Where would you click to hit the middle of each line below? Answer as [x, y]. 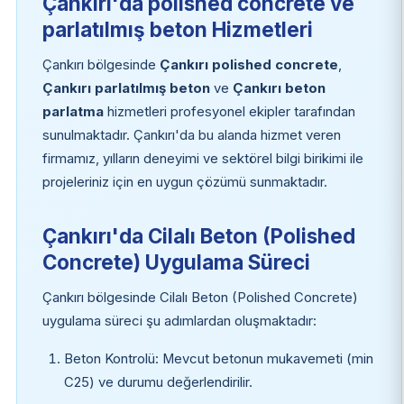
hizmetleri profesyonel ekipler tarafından [229, 111]
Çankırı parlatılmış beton [126, 88]
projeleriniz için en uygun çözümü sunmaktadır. [184, 182]
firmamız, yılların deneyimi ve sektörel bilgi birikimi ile [202, 158]
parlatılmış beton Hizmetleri [177, 29]
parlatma [73, 111]
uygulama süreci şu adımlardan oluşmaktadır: [179, 321]
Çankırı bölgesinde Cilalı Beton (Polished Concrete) [200, 297]
